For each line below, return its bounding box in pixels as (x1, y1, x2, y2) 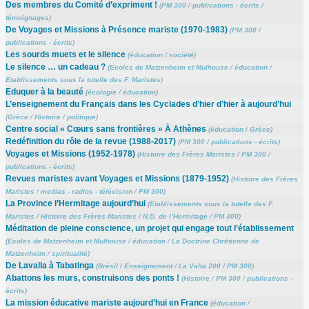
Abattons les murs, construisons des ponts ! (5, 272, 179, 283)
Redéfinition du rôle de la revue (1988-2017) (5, 136, 176, 146)
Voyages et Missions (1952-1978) (5, 148, 135, 159)
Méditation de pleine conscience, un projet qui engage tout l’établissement (5, 223, 294, 233)
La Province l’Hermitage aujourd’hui (5, 198, 146, 208)
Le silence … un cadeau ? (5, 61, 106, 72)
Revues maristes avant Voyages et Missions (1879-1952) (5, 173, 229, 183)
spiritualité (51, 249, 88, 257)
